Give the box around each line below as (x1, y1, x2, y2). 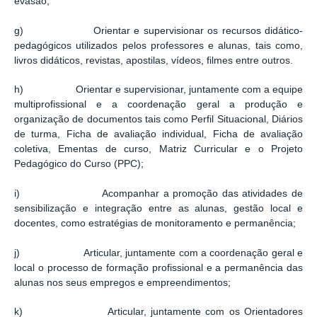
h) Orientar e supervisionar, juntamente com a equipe (14, 84, 303, 96)
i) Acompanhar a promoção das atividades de (14, 188, 303, 200)
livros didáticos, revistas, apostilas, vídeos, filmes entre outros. (14, 54, 293, 66)
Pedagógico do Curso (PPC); (14, 158, 144, 170)
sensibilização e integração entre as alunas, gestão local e (14, 203, 303, 214)
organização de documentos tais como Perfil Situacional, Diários (14, 114, 303, 125)
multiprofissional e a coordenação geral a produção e (14, 99, 303, 110)
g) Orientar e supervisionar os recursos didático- (14, 25, 303, 36)
